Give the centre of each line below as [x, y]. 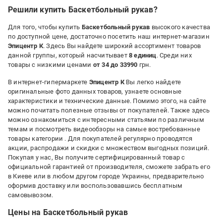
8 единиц [143, 55]
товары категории [36, 139]
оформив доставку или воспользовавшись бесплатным [95, 186]
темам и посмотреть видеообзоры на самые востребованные [104, 129]
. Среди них [174, 55]
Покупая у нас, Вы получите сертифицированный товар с [97, 157]
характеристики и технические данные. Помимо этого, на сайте [107, 101]
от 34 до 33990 [115, 65]
